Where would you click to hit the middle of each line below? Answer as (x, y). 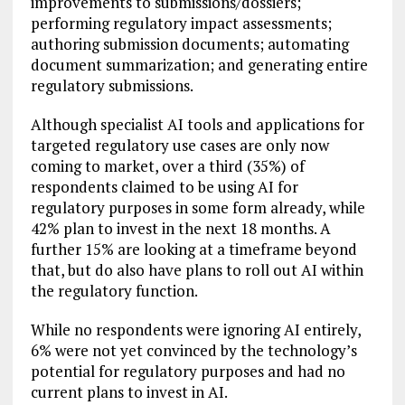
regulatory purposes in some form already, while (198, 208)
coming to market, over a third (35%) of (167, 166)
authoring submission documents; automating (189, 44)
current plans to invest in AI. (129, 392)
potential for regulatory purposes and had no (188, 372)
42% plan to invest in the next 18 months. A (180, 229)
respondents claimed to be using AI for (164, 187)
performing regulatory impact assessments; (181, 24)
